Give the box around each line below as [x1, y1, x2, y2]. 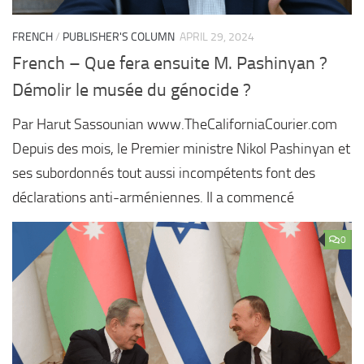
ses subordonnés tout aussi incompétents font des [12, 163, 315, 182]
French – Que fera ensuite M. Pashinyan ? [12, 52, 327, 74]
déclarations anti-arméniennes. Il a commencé [12, 188, 294, 206]
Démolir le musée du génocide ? [12, 79, 251, 101]
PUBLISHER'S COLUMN [63, 29, 175, 44]
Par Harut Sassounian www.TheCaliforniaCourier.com [12, 115, 337, 133]
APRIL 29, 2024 [180, 29, 254, 44]
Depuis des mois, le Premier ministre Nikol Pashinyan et [12, 139, 350, 158]
